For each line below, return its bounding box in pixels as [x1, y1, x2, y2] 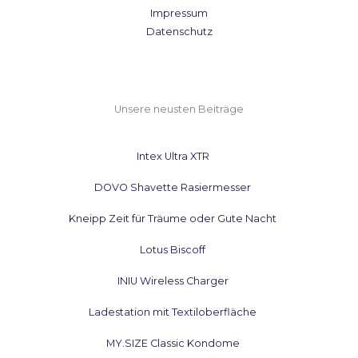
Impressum [150, 7, 208, 20]
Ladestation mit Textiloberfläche [89, 305, 257, 318]
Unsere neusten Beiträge [114, 103, 244, 116]
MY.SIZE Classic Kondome [105, 336, 240, 349]
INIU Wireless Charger [117, 274, 229, 287]
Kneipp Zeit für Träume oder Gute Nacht [69, 212, 277, 225]
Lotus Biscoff [140, 243, 206, 256]
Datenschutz [145, 26, 213, 38]
